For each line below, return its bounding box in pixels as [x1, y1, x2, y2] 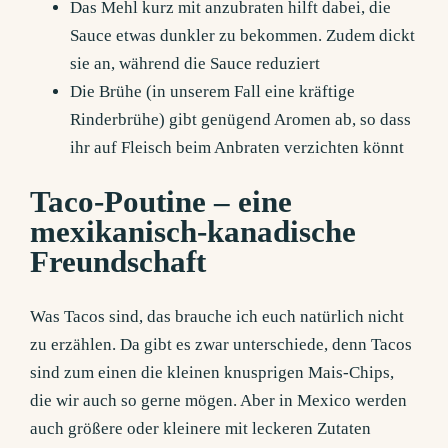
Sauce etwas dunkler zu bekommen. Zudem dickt [70, 25, 416, 45]
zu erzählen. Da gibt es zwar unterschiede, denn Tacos [30, 335, 413, 355]
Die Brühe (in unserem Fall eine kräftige [70, 81, 356, 101]
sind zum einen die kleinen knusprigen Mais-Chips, [30, 363, 395, 383]
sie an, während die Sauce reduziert [70, 53, 321, 73]
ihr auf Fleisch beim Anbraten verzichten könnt [70, 137, 405, 157]
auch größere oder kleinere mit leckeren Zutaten [30, 419, 372, 439]
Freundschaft [30, 245, 207, 280]
